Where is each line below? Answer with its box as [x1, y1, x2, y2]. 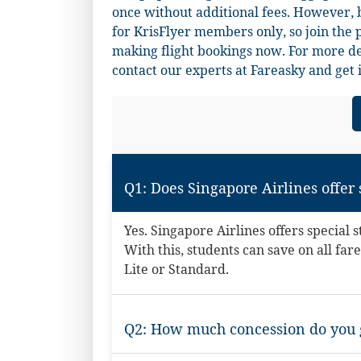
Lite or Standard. [124, 261, 229, 282]
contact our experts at [112, 62, 251, 83]
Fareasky [251, 62, 305, 83]
